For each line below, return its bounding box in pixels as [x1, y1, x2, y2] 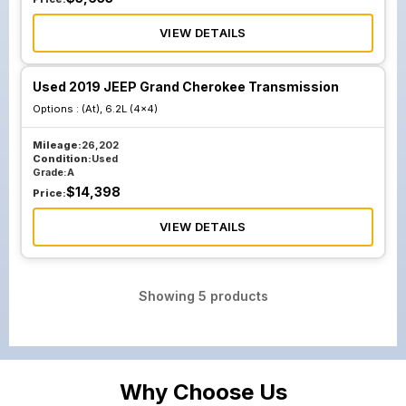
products [206, 288, 268, 304]
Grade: [33, 166, 67, 179]
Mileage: [33, 139, 82, 151]
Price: [33, 187, 66, 199]
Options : [33, 102, 82, 115]
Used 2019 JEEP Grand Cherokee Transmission [33, 79, 339, 94]
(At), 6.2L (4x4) [82, 102, 158, 115]
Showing [138, 288, 198, 304]
